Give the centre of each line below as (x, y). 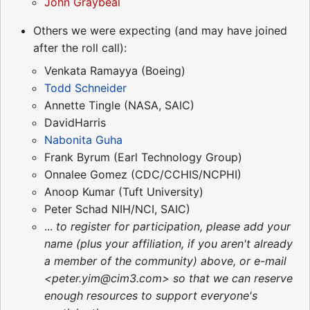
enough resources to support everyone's (151, 296)
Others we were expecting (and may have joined (160, 31)
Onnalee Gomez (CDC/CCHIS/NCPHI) (143, 175)
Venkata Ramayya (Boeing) (115, 71)
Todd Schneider (85, 88)
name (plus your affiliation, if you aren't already (168, 244)
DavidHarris (75, 123)
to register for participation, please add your (173, 227)
